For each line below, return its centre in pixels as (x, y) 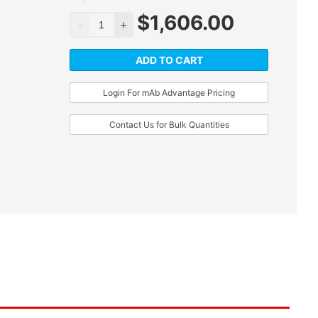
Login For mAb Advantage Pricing (169, 93)
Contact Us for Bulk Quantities (169, 125)
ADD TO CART (169, 60)
